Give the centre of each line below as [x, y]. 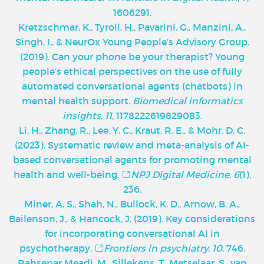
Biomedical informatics [187, 100]
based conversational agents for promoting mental [132, 159]
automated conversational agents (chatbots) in [132, 86]
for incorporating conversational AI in [132, 233]
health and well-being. [67, 174]
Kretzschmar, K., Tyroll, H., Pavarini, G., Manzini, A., [132, 27]
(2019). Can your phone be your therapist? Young [132, 56]
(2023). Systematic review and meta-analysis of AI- [132, 145]
